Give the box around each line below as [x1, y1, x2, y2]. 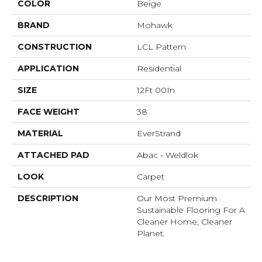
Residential [137, 63, 181, 74]
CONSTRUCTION [18, 42, 92, 53]
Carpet [137, 171, 164, 182]
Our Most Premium [137, 193, 217, 204]
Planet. [137, 228, 165, 239]
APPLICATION [18, 63, 79, 74]
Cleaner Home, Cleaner [137, 216, 232, 227]
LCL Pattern [137, 42, 186, 53]
